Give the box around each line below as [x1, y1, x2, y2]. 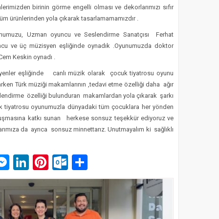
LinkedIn [29, 153, 86, 172]
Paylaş [88, 153, 133, 172]
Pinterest [48, 153, 109, 172]
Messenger [9, 153, 85, 172]
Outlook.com [68, 153, 154, 172]
